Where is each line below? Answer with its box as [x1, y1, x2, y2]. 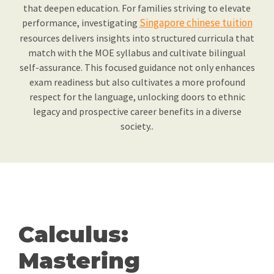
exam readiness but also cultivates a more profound [29, 76, 245, 88]
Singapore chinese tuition [139, 16, 253, 29]
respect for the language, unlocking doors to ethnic [29, 91, 245, 103]
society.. [120, 120, 154, 132]
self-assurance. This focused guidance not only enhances [19, 61, 255, 73]
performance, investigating [21, 17, 139, 29]
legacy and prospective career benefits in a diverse [32, 105, 242, 117]
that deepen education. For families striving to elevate [23, 2, 251, 14]
